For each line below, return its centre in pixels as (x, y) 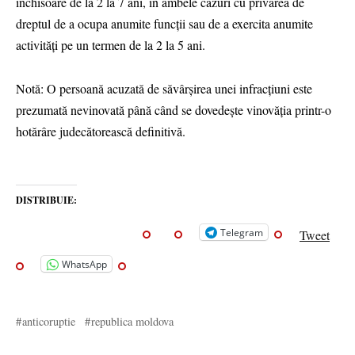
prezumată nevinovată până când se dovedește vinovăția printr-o (174, 109)
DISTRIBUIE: (46, 200)
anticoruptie (49, 321)
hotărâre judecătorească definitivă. (101, 131)
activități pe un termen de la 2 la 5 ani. (113, 45)
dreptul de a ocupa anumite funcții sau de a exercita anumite (164, 24)
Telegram (242, 232)
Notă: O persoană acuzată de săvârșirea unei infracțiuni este (164, 88)
